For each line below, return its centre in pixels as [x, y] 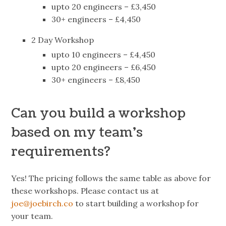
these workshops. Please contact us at [85, 190]
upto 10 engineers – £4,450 [104, 54]
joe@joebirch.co [42, 203]
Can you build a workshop [99, 114]
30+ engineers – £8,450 [96, 79]
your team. [32, 216]
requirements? [61, 152]
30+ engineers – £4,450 [96, 19]
